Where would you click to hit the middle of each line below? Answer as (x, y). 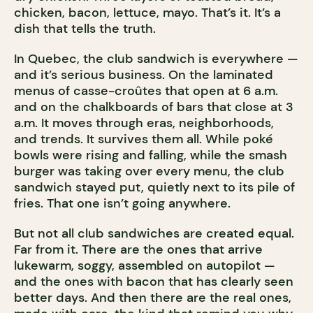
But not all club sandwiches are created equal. (154, 234)
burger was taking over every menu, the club (149, 172)
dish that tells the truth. (85, 29)
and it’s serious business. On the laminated (144, 75)
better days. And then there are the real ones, (153, 298)
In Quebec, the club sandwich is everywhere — (156, 59)
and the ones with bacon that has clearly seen (154, 282)
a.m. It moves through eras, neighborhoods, (144, 123)
